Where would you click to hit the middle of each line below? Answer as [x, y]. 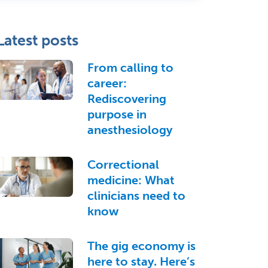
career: [107, 83]
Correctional [123, 165]
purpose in [117, 115]
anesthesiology [130, 130]
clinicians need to [136, 196]
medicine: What [131, 180]
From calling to [130, 68]
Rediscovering [127, 99]
